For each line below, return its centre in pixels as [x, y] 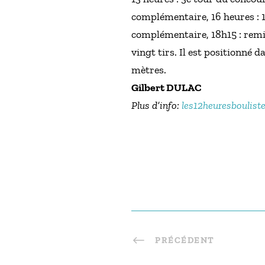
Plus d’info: [156, 106]
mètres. [149, 70]
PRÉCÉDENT [185, 240]
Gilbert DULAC [167, 88]
